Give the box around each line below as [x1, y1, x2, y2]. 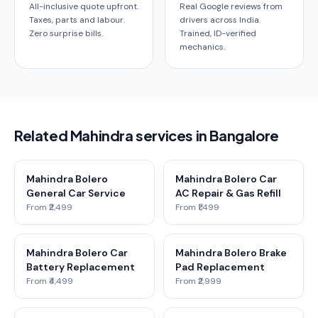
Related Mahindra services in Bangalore [14, 126, 279, 144]
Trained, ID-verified [180, 28, 256, 39]
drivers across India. [180, 14, 261, 26]
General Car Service [26, 187, 126, 199]
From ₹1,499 [175, 202, 219, 213]
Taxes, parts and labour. [29, 14, 125, 26]
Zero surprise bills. [29, 28, 103, 39]
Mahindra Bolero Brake [175, 246, 287, 259]
